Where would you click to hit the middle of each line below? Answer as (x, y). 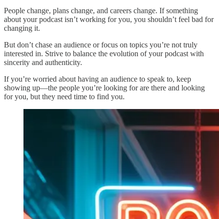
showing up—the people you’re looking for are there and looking (104, 88)
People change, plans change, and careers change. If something (101, 10)
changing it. (22, 28)
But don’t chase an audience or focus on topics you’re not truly (101, 44)
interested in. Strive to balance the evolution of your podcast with (104, 53)
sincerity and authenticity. (43, 62)
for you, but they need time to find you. (64, 96)
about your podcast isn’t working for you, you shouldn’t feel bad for (109, 19)
